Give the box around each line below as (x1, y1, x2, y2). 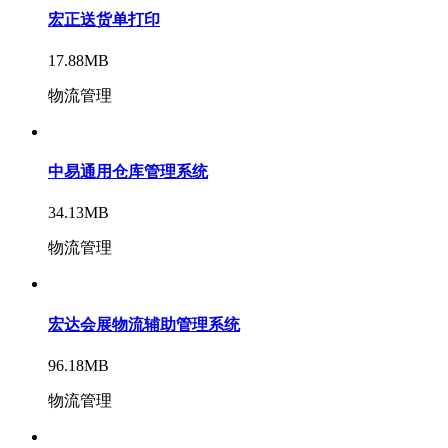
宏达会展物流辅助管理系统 (48, 315, 240, 333)
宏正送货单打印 (48, 10, 160, 28)
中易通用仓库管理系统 (48, 163, 208, 181)
